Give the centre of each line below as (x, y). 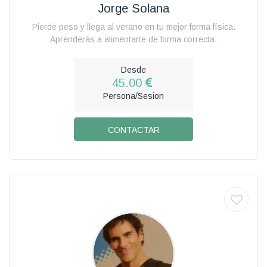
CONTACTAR (133, 130)
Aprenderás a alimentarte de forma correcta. (133, 39)
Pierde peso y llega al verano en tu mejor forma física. (133, 27)
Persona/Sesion (133, 96)
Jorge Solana (133, 8)
